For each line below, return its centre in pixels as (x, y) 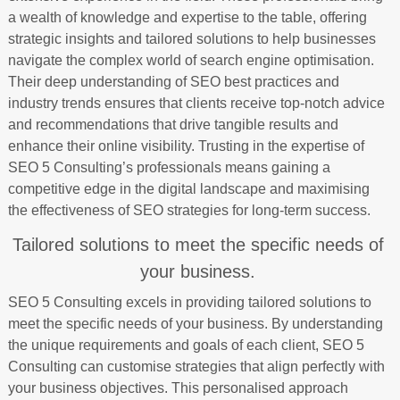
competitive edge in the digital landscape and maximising (188, 189)
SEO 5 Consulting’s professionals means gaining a (169, 167)
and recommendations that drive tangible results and (173, 125)
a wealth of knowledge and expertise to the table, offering (187, 17)
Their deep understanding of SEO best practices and (173, 82)
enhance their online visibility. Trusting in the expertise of (186, 146)
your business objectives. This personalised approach (178, 388)
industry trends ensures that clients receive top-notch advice (196, 103)
